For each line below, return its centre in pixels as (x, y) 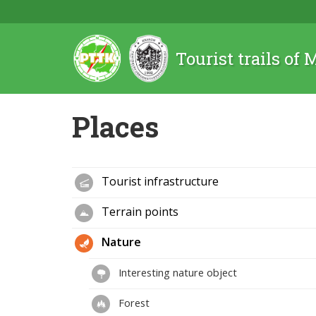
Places (115, 127)
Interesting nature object (176, 272)
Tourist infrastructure (159, 182)
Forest (133, 302)
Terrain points (139, 212)
